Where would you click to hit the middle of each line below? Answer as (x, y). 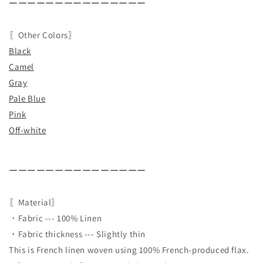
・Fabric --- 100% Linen (55, 218)
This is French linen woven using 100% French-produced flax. (129, 249)
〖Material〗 (35, 202)
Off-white (28, 130)
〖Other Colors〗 (43, 35)
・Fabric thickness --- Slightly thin (77, 234)
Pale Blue (27, 98)
